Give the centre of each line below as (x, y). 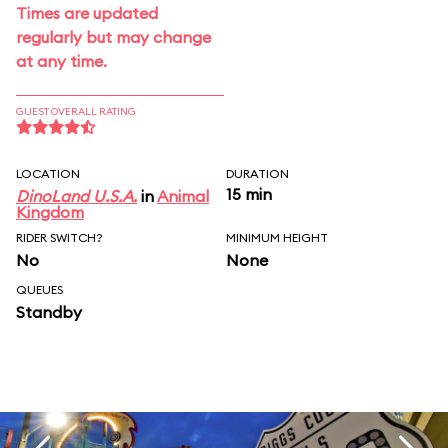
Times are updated (87, 13)
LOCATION (48, 173)
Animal (183, 196)
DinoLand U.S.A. (76, 196)
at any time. (61, 61)
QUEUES (39, 289)
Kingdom (50, 212)
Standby (49, 312)
